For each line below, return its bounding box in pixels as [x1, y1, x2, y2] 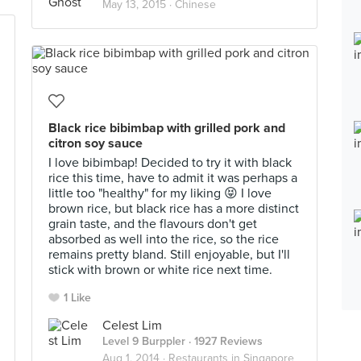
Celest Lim [102, 317, 162, 334]
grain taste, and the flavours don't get [48, 216, 257, 232]
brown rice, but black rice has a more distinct [48, 201, 299, 217]
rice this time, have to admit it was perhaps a [48, 170, 297, 186]
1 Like [64, 291, 91, 305]
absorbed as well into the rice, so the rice [48, 231, 279, 247]
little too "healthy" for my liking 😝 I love [48, 185, 272, 201]
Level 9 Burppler [102, 334, 185, 348]
